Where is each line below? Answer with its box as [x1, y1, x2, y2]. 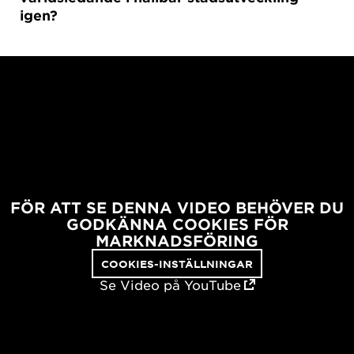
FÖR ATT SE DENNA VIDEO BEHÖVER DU [10, 198, 344, 217]
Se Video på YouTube [99, 277, 241, 292]
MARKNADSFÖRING [96, 232, 258, 250]
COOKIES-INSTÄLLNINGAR [101, 258, 253, 270]
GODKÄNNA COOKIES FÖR [66, 215, 288, 233]
